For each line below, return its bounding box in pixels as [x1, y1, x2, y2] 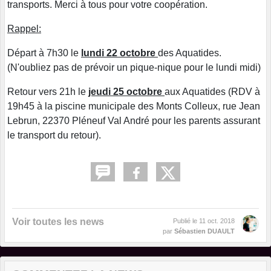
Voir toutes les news [12, 217, 104, 227]
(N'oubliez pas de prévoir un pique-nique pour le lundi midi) [7, 62, 261, 73]
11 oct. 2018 [199, 217, 235, 225]
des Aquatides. [158, 48, 221, 59]
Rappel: [7, 24, 41, 34]
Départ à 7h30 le [7, 48, 81, 59]
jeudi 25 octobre [88, 87, 165, 97]
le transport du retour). [7, 130, 101, 141]
